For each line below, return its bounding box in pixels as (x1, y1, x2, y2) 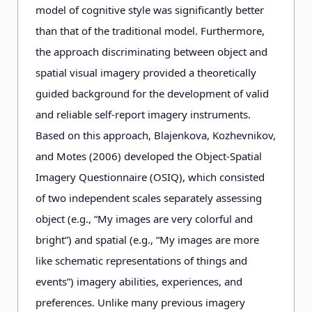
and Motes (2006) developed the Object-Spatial (36, 149, 262, 163)
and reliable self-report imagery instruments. (36, 107, 251, 121)
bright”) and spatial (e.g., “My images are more (36, 233, 259, 247)
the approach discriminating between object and (36, 45, 267, 58)
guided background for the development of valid (36, 86, 269, 100)
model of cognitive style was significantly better (36, 3, 264, 17)
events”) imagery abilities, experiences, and (36, 274, 242, 288)
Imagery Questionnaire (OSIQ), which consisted (36, 170, 265, 184)
